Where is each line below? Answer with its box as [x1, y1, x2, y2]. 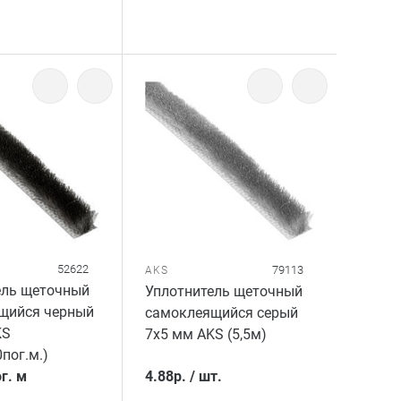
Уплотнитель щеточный [145, 282, 303, 300]
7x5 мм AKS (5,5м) [145, 325, 268, 343]
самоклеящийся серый [145, 303, 299, 321]
